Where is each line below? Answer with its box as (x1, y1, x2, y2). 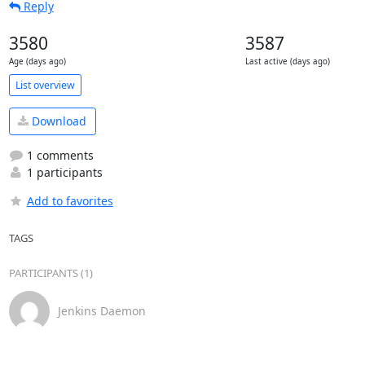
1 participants (23, 164, 103, 180)
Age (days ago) (8, 56, 66, 67)
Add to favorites (26, 192, 113, 209)
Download (29, 113, 86, 130)
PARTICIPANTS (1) (8, 265, 93, 280)
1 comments (23, 147, 94, 163)
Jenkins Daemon (57, 303, 146, 319)
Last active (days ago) (245, 56, 330, 67)
